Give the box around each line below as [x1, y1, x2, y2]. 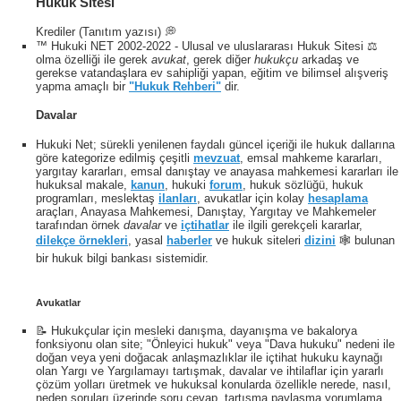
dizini [304, 233, 336, 247]
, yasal [128, 233, 166, 247]
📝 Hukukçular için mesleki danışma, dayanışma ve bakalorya [36, 323, 357, 337]
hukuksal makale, [36, 177, 131, 192]
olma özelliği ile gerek [36, 53, 151, 67]
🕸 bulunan [336, 233, 395, 247]
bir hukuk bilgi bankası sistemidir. [36, 251, 209, 265]
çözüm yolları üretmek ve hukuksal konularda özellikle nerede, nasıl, [36, 377, 391, 391]
